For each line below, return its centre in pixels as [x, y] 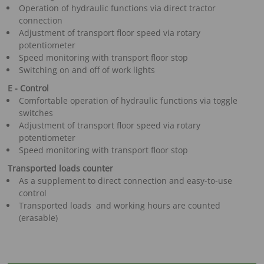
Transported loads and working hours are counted [119, 205]
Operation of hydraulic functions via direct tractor [117, 8]
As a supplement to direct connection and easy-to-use [125, 180]
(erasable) [38, 217]
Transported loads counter [61, 168]
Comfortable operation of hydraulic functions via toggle [128, 100]
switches [36, 113]
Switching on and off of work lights [87, 70]
